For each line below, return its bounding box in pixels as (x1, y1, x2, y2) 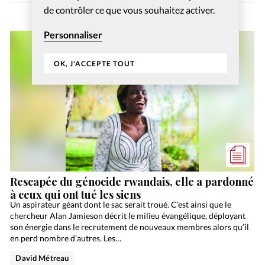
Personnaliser (43, 29, 102, 41)
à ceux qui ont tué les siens (10, 188, 141, 202)
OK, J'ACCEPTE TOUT (53, 59, 135, 69)
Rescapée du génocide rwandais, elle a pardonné (10, 174, 254, 189)
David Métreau (15, 253, 69, 263)
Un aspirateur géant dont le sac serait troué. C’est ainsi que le (10, 199, 232, 210)
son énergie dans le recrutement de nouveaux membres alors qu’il (10, 222, 250, 232)
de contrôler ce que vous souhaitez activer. (43, 4, 215, 16)
